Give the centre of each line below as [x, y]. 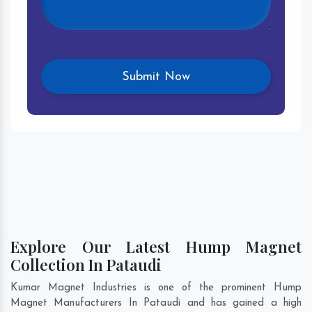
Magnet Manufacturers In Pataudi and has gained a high [156, 304]
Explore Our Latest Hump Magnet [156, 247]
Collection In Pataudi [86, 265]
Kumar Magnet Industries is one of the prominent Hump [156, 288]
